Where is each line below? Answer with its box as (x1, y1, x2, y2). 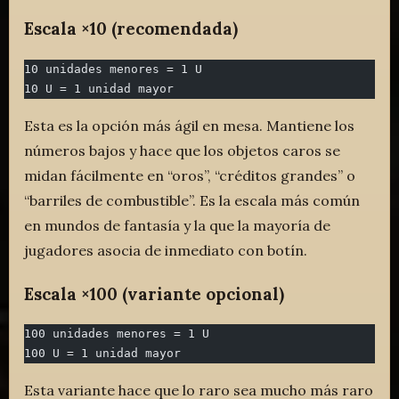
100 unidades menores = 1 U (24, 327, 210, 341)
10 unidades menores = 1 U (24, 61, 203, 76)
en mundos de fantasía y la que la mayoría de (24, 216, 331, 234)
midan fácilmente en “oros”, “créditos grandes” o (24, 166, 356, 184)
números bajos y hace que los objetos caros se (24, 141, 341, 159)
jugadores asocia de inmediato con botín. (24, 240, 308, 259)
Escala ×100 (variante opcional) (24, 282, 285, 305)
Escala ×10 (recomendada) (24, 18, 239, 40)
